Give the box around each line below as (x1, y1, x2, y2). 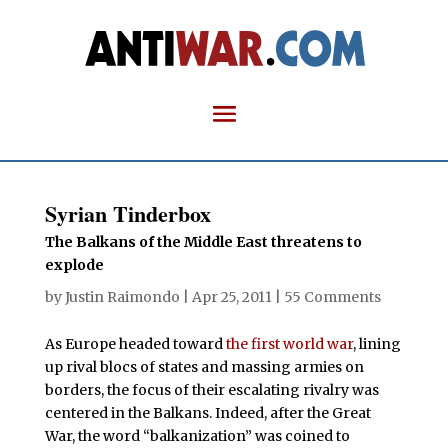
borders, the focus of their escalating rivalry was (44, 381, 379, 399)
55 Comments (283, 288, 381, 306)
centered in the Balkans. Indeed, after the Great (44, 404, 371, 422)
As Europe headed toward (44, 335, 226, 353)
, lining (352, 335, 401, 353)
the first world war (225, 335, 353, 353)
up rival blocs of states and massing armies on (44, 358, 364, 376)
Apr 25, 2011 (191, 288, 272, 306)
